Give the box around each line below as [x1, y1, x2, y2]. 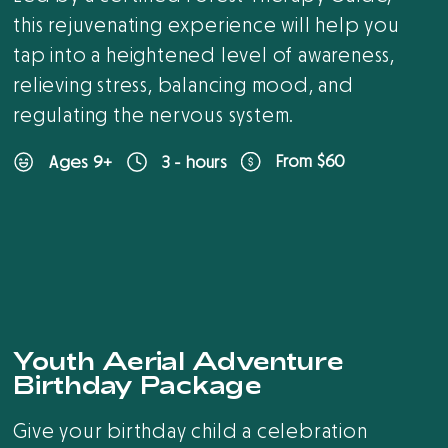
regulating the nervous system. [13, 103, 300, 129]
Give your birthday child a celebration [13, 419, 368, 446]
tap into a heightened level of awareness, [13, 43, 396, 69]
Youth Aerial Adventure [13, 346, 343, 376]
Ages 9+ [49, 150, 113, 174]
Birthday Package [13, 370, 262, 400]
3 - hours [162, 150, 228, 174]
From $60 [275, 150, 346, 173]
